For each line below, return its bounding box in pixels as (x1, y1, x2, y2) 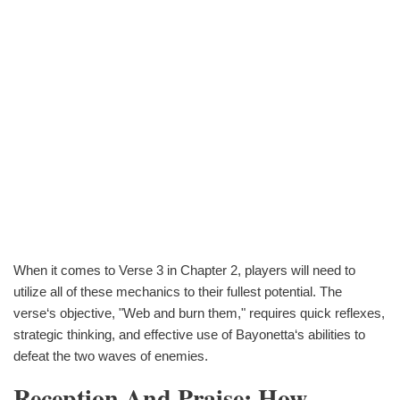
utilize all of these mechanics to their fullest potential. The (13, 283, 342, 299)
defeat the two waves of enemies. (13, 347, 208, 363)
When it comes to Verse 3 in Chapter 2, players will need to (13, 262, 355, 278)
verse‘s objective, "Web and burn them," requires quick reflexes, (13, 304, 385, 321)
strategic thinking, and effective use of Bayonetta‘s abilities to (13, 326, 365, 342)
